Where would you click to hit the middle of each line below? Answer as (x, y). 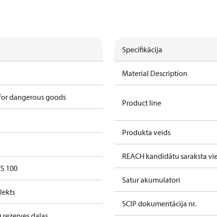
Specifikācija (142, 49)
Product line (142, 103)
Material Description (155, 73)
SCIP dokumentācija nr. (159, 203)
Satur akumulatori (151, 180)
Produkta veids (146, 132)
